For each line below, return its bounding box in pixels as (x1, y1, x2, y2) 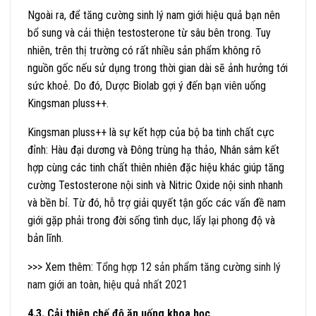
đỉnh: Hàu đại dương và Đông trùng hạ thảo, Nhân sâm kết (28, 142, 279, 157)
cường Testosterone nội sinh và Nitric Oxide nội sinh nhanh (28, 178, 283, 192)
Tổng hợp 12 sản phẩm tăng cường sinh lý (96, 260, 281, 274)
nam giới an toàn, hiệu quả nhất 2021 (28, 277, 188, 291)
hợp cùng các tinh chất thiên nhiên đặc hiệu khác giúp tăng (28, 160, 284, 174)
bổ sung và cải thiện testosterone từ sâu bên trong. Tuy (28, 25, 271, 39)
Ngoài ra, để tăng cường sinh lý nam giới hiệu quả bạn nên (28, 8, 280, 22)
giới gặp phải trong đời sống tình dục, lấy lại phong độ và (28, 213, 275, 227)
